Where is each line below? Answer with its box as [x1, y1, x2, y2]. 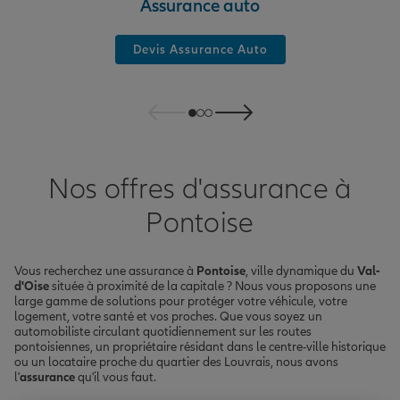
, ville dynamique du [246, 263, 357, 279]
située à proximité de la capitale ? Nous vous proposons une [49, 279, 376, 295]
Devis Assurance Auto [132, 42, 268, 58]
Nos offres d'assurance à [48, 171, 352, 206]
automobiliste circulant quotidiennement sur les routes [14, 324, 312, 340]
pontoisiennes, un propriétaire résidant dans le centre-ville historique [14, 339, 386, 355]
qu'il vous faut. [75, 370, 156, 386]
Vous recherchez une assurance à [14, 263, 196, 279]
